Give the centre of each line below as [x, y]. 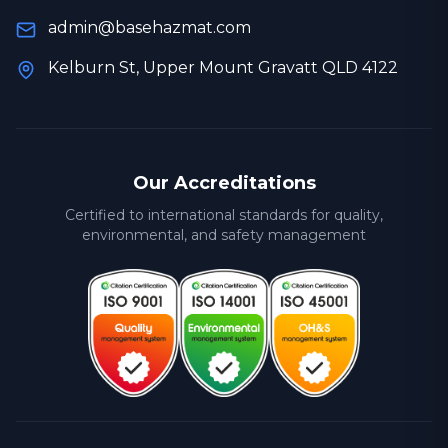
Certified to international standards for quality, [224, 215]
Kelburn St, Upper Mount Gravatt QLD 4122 [223, 67]
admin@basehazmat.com [149, 27]
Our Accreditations [224, 183]
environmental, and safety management [224, 235]
